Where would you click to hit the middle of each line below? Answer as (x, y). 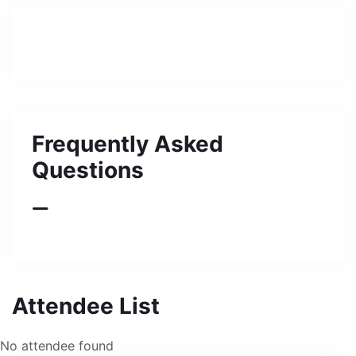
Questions (88, 170)
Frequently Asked (128, 143)
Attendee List (86, 306)
